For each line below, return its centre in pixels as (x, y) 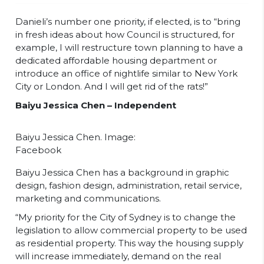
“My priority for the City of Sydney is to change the (126, 217)
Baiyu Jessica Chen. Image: (75, 137)
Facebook (38, 150)
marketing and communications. (88, 198)
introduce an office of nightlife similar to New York (126, 73)
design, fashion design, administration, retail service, (128, 185)
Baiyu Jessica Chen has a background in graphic (122, 172)
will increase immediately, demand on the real (118, 256)
